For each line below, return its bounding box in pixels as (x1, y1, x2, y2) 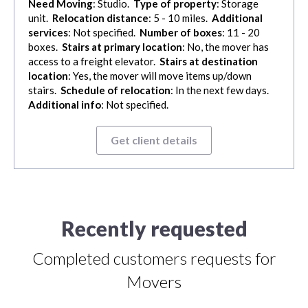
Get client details (111, 133, 197, 147)
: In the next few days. (170, 84, 271, 97)
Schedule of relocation (60, 84, 170, 97)
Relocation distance (52, 12, 148, 25)
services (28, 26, 68, 39)
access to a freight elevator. (28, 55, 159, 68)
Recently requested (60, 216, 247, 241)
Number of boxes (140, 26, 222, 39)
